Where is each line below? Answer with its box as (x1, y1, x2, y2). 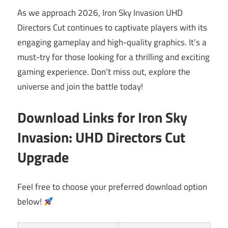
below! (17, 195, 44, 209)
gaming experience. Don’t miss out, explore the (17, 65, 190, 79)
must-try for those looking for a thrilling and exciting (17, 50, 210, 64)
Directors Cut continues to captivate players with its (17, 21, 207, 35)
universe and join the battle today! (17, 80, 143, 94)
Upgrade (17, 146, 69, 168)
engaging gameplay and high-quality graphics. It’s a (17, 36, 207, 49)
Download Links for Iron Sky (17, 106, 187, 128)
